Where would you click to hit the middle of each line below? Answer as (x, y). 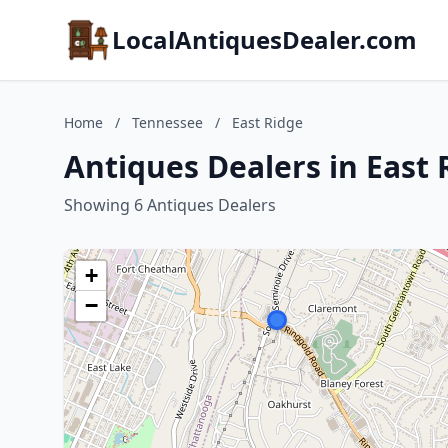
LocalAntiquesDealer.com (264, 39)
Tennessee (167, 122)
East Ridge (267, 122)
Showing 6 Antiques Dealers (170, 205)
